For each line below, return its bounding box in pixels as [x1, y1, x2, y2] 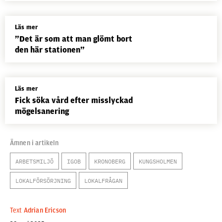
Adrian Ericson [23, 207, 66, 214]
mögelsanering [15, 107, 69, 116]
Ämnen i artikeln [10, 139, 59, 147]
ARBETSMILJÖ [15, 158, 54, 165]
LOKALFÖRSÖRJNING [15, 177, 71, 184]
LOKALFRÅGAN [84, 177, 122, 184]
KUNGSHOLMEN [139, 158, 177, 165]
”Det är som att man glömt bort [15, 34, 132, 44]
